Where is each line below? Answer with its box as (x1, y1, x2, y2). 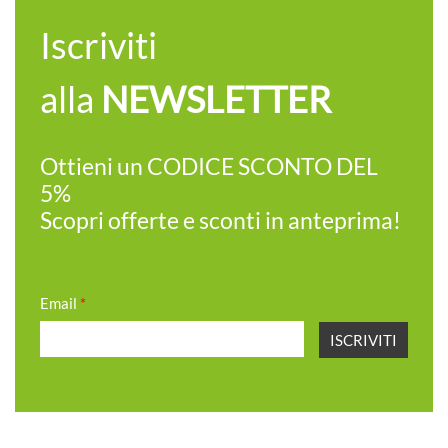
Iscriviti (40, 23, 157, 68)
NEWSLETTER (101, 77, 331, 122)
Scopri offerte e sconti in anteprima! (40, 207, 401, 235)
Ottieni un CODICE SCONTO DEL (40, 153, 378, 181)
